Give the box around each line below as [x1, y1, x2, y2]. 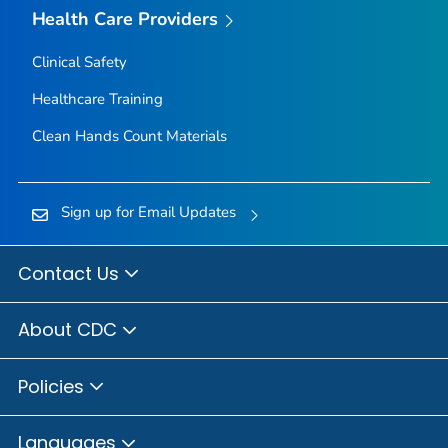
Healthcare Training [31, 89, 163, 109]
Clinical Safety [31, 52, 127, 72]
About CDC [18, 317, 122, 343]
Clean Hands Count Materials [31, 126, 227, 146]
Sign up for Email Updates [60, 202, 236, 222]
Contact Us [18, 260, 124, 286]
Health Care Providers [31, 7, 219, 32]
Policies [18, 373, 89, 399]
